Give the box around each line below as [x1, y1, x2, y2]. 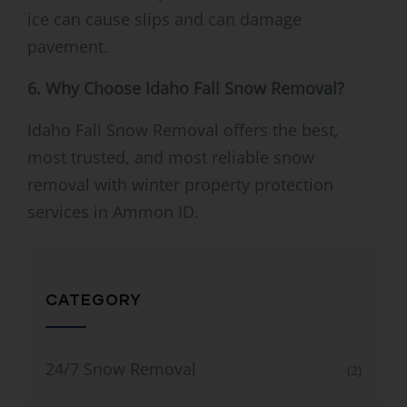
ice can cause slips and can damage [27, 8, 302, 31]
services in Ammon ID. [27, 201, 199, 223]
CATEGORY [45, 290, 142, 310]
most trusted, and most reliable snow [27, 146, 314, 169]
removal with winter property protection [27, 174, 333, 196]
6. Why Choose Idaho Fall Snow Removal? [27, 77, 344, 100]
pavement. [27, 35, 108, 58]
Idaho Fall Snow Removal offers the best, [27, 119, 339, 142]
